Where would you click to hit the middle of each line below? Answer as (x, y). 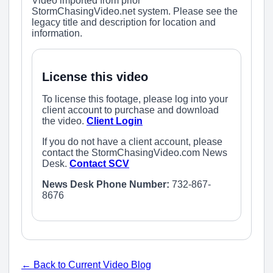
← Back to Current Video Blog (86, 265)
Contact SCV (99, 164)
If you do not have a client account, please (132, 142)
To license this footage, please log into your (135, 99)
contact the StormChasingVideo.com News (135, 153)
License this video (95, 76)
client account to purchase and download (130, 110)
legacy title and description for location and (124, 23)
